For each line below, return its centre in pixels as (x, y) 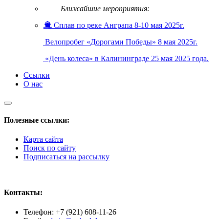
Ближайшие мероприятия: (105, 9)
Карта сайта (43, 139)
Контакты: (23, 193)
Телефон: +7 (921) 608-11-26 (70, 212)
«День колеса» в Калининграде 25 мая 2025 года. (127, 59)
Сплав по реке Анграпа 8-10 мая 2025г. (119, 25)
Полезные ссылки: (37, 120)
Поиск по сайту (50, 148)
